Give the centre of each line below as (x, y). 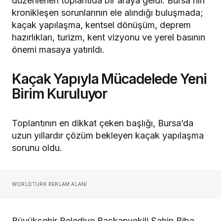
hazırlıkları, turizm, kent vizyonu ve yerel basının (109, 37)
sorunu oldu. (37, 148)
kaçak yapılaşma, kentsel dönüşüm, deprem (101, 25)
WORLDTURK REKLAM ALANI (50, 184)
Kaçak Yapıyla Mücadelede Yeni (109, 79)
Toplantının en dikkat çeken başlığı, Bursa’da (103, 123)
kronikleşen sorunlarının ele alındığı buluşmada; (108, 13)
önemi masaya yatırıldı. (58, 50)
